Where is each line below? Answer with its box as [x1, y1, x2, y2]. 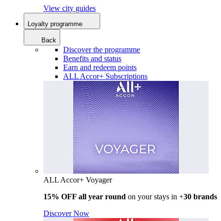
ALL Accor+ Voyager [43, 175, 112, 184]
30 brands [184, 192, 217, 201]
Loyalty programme [28, 20, 82, 28]
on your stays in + [126, 192, 184, 201]
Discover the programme [63, 45, 140, 54]
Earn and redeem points [63, 63, 137, 72]
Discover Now [43, 209, 89, 218]
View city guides [43, 3, 96, 12]
